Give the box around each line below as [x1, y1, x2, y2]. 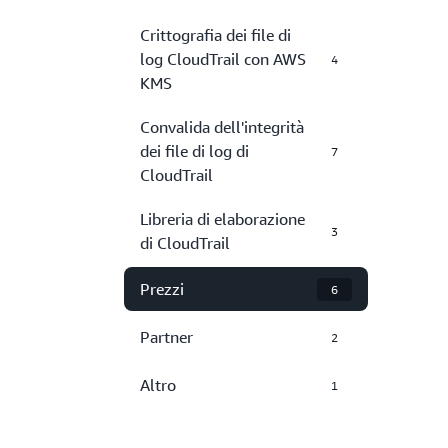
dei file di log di [140, 141, 249, 161]
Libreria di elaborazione [140, 209, 305, 229]
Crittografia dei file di [140, 25, 291, 45]
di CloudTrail [140, 233, 230, 253]
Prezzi [140, 279, 184, 299]
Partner [140, 327, 193, 347]
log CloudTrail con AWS [140, 49, 306, 69]
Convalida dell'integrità [140, 117, 304, 137]
